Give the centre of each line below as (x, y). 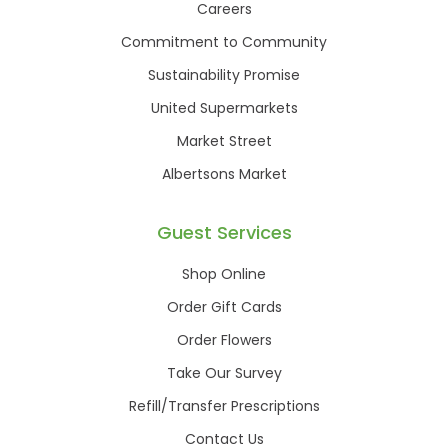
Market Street (224, 140)
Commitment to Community (224, 41)
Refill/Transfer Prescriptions (224, 405)
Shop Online (224, 273)
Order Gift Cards (224, 306)
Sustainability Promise (224, 74)
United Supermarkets (224, 107)
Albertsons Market (224, 173)
